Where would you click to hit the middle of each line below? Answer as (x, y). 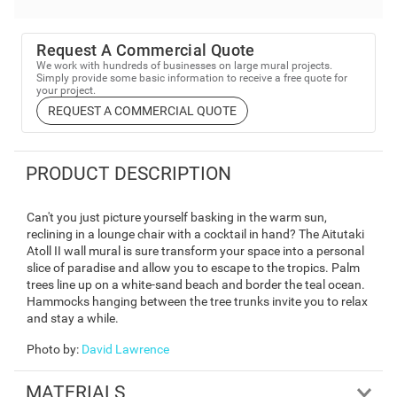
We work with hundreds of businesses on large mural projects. (185, 66)
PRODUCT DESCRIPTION (128, 173)
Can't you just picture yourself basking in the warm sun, (177, 217)
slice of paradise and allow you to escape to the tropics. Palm (193, 267)
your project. (66, 90)
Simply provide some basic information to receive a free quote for (192, 78)
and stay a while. (73, 318)
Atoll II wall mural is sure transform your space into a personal (195, 250)
